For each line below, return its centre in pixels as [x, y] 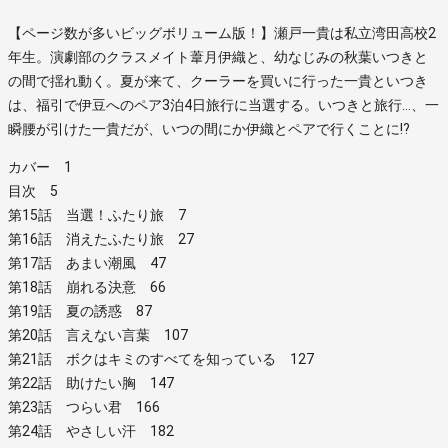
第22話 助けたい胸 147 [91, 382]
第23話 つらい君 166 [84, 406]
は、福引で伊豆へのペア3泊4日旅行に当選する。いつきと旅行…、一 [223, 104]
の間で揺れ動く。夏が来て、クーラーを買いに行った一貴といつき [218, 80]
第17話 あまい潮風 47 [87, 262]
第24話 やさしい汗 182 [91, 430]
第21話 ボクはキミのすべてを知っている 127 [161, 358]
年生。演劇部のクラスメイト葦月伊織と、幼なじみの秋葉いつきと [218, 56]
